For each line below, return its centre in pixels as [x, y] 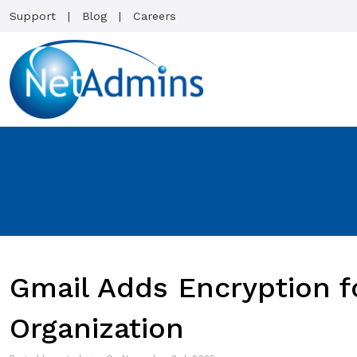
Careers [155, 16]
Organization [97, 328]
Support [33, 16]
